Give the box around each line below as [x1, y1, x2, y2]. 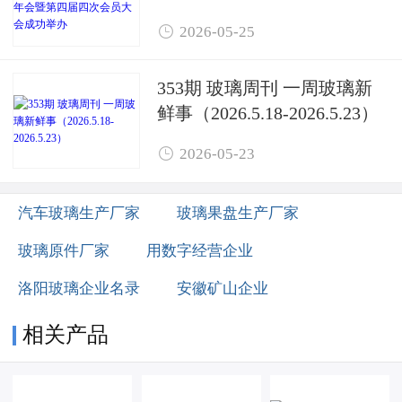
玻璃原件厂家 [18, 241, 110, 258]
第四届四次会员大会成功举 [157, 6, 372, 24]
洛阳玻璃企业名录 [18, 279, 141, 295]
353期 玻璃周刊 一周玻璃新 [157, 78, 372, 96]
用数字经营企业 [146, 241, 254, 258]
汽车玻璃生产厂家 [18, 204, 141, 220]
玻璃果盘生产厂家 [177, 204, 300, 220]
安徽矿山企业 [177, 279, 269, 295]
